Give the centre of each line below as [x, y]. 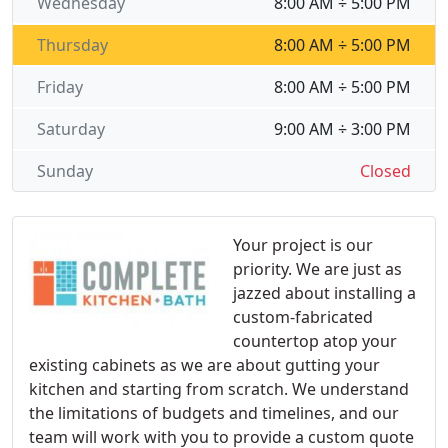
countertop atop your [315, 341]
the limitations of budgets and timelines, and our [214, 413]
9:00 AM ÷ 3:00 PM [342, 129]
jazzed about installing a [324, 293]
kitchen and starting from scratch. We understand [219, 389]
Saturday [71, 129]
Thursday [72, 45]
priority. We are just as [317, 269]
